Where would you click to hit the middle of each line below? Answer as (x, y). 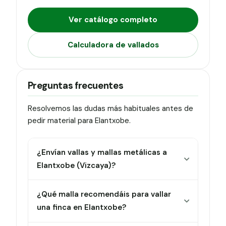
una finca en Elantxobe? (82, 208)
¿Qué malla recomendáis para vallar (104, 194)
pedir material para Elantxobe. (79, 121)
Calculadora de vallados (113, 45)
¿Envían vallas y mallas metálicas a (102, 153)
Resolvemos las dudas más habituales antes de (110, 109)
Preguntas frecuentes (75, 86)
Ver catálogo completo (113, 20)
